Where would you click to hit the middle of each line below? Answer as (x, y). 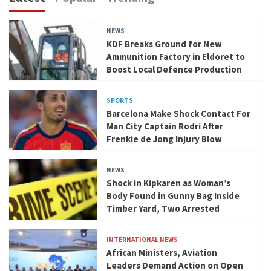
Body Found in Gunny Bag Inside (173, 195)
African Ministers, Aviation (162, 252)
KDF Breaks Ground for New (165, 44)
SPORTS (120, 100)
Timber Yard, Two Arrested (163, 208)
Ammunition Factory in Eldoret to (176, 56)
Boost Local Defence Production (175, 69)
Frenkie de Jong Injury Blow (165, 139)
